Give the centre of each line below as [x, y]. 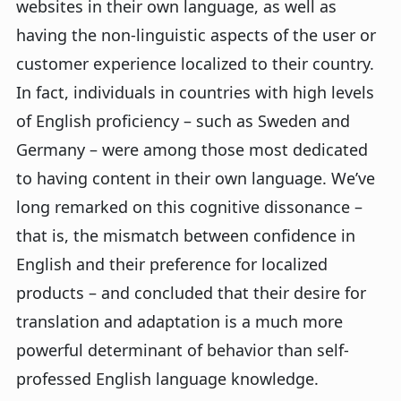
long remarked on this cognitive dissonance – [189, 207]
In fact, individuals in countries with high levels [195, 93]
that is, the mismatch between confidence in [186, 236]
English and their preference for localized [172, 264]
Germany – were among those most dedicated [192, 150]
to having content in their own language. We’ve [196, 179]
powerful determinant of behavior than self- [183, 350]
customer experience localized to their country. [195, 64]
